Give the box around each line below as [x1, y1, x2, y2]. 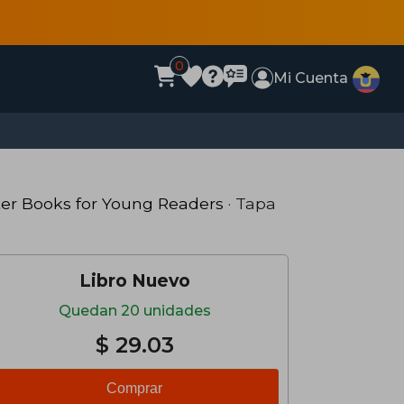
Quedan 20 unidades [58, 302, 211, 319]
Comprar [106, 381, 162, 396]
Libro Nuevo [78, 270, 190, 291]
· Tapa [224, 194, 276, 213]
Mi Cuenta [273, 69, 349, 87]
